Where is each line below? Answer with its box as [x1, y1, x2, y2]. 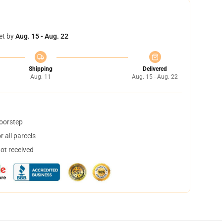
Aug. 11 [30, 73, 51, 80]
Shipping [28, 65, 53, 72]
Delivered [143, 65, 167, 72]
